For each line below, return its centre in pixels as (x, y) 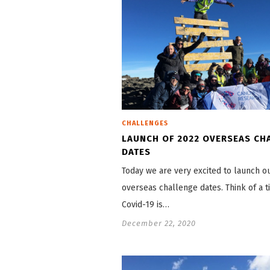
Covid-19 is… (146, 205)
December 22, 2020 (159, 224)
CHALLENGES (145, 124)
